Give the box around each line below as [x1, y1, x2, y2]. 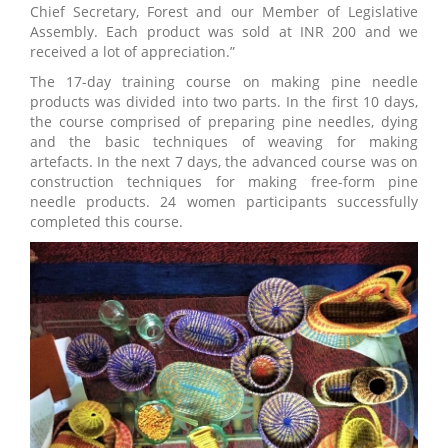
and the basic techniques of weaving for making [30, 132, 418, 152]
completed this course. [30, 212, 183, 232]
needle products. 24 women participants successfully [30, 192, 418, 212]
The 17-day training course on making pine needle [30, 72, 418, 92]
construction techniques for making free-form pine [30, 172, 418, 192]
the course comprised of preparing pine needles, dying [30, 112, 418, 132]
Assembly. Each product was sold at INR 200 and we [30, 22, 418, 42]
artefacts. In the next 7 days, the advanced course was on [30, 152, 418, 172]
